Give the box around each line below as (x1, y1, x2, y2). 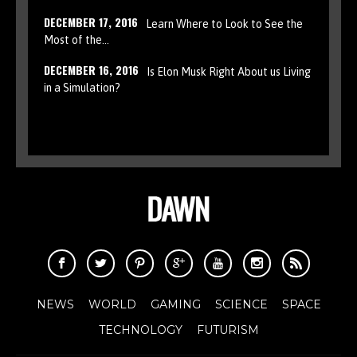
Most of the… (44, 33, 109, 46)
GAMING (150, 296, 201, 312)
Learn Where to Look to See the (146, 17, 303, 30)
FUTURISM (196, 322, 259, 337)
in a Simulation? (44, 80, 120, 94)
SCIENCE (214, 296, 268, 312)
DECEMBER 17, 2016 (44, 13, 138, 30)
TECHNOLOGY (98, 322, 182, 337)
